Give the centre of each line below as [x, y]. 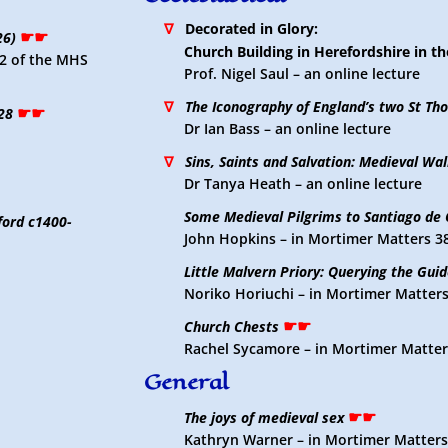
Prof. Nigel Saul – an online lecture [301, 73]
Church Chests [231, 326]
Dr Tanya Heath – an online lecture [302, 183]
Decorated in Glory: [245, 28]
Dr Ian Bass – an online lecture [287, 128]
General [186, 382]
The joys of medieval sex [263, 417]
